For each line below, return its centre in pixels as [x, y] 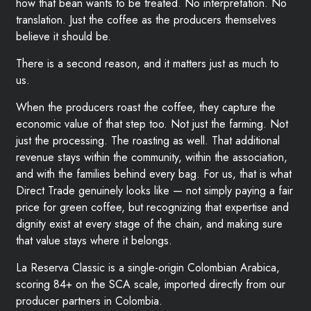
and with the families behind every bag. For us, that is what [154, 174]
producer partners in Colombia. [89, 301]
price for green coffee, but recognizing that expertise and [152, 207]
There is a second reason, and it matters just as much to [148, 64]
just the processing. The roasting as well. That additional [148, 141]
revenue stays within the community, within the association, [152, 157]
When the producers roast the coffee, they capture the [146, 107]
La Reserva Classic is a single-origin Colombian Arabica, [148, 268]
